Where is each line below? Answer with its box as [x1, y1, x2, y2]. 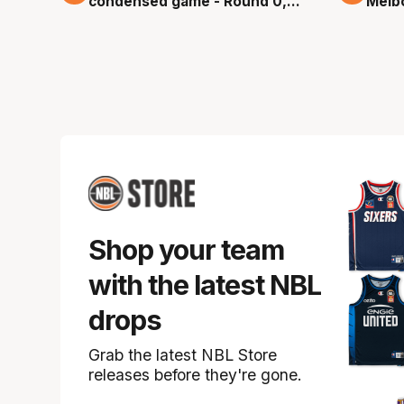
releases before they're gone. [87, 365, 302, 385]
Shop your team [87, 234, 284, 267]
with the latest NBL [87, 269, 321, 302]
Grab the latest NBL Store [87, 345, 277, 365]
